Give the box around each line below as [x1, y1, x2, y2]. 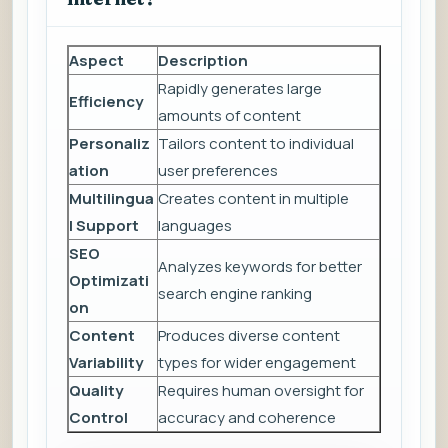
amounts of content [158, 105, 301, 127]
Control [69, 407, 128, 429]
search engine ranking [158, 283, 312, 305]
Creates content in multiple [158, 188, 349, 210]
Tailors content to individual [158, 133, 354, 155]
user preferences [158, 160, 278, 182]
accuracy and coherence [158, 407, 336, 429]
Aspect [69, 50, 124, 72]
